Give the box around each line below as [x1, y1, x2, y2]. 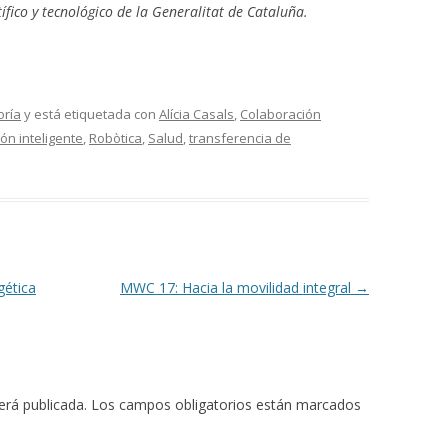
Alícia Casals [159, 104, 234, 123]
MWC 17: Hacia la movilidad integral [119, 277, 355, 297]
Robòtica [89, 128, 142, 147]
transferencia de [189, 128, 291, 147]
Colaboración [240, 104, 321, 123]
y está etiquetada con [21, 104, 159, 123]
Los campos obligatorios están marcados [91, 394, 361, 414]
